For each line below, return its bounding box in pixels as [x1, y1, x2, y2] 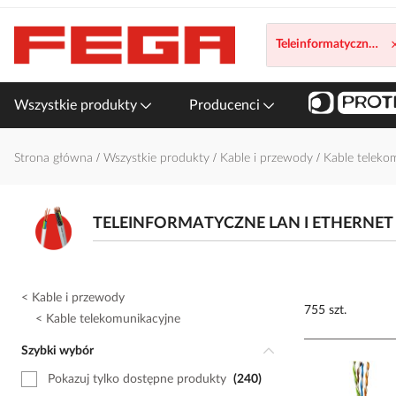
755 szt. [304, 304, 346, 316]
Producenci [189, 98, 263, 112]
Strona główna [14, 152, 96, 164]
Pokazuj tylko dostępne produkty [48, 373, 226, 385]
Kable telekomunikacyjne [46, 313, 180, 325]
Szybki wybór [28, 345, 94, 357]
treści [13, 44, 42, 57]
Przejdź [13, 9, 51, 21]
